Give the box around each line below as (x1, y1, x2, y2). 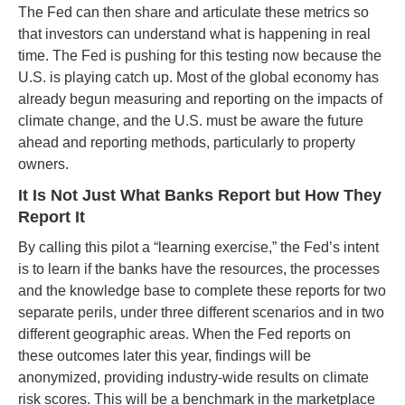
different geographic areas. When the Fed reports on (18, 326, 351, 342)
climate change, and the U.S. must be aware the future (18, 113, 363, 128)
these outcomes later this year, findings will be (18, 348, 311, 363)
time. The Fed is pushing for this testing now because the (18, 48, 381, 63)
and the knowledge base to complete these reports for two (18, 283, 386, 298)
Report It (18, 208, 85, 226)
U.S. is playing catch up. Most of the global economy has (18, 70, 379, 85)
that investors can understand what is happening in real (18, 26, 371, 42)
